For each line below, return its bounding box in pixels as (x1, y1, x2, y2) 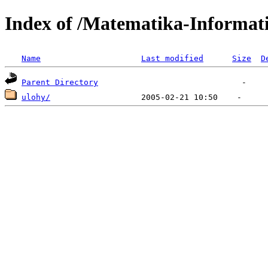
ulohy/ (22, 92, 50, 102)
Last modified (141, 53, 203, 63)
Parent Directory (22, 77, 98, 87)
